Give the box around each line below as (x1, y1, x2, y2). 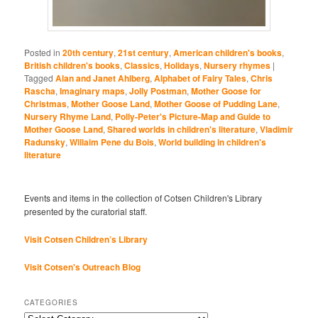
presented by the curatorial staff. (24, 205, 148, 218)
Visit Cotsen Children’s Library (24, 232, 148, 246)
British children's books (24, 59, 121, 72)
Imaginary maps (60, 84, 126, 98)
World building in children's (158, 136, 267, 149)
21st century (118, 46, 170, 60)
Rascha (24, 84, 56, 98)
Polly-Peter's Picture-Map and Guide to (115, 110, 271, 124)
